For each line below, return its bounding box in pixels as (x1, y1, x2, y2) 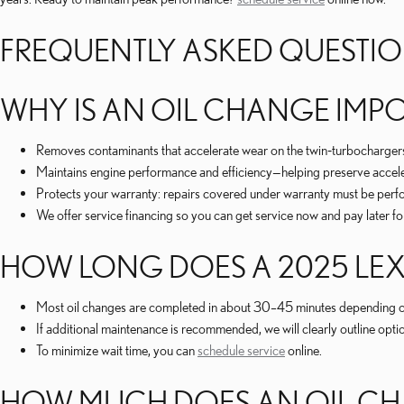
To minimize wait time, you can (36, 342, 197, 358)
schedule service (197, 342, 285, 358)
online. (285, 342, 322, 358)
